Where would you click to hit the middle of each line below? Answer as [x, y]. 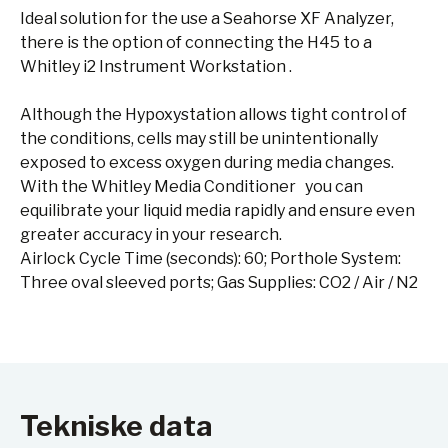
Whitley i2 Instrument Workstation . [156, 66]
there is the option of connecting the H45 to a [196, 42]
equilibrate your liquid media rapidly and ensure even [217, 210]
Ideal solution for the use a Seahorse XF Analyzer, [207, 18]
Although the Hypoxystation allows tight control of [213, 114]
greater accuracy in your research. [151, 234]
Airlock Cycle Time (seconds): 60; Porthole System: [210, 258]
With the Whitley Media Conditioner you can [191, 186]
